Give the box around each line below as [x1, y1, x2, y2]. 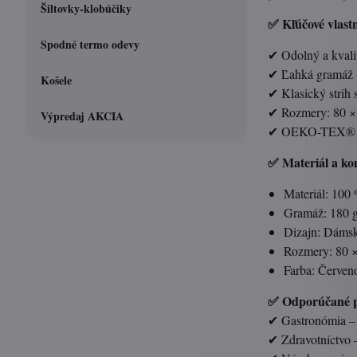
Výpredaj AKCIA [40, 108, 124, 124]
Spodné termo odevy [40, 36, 139, 53]
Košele [40, 72, 72, 88]
